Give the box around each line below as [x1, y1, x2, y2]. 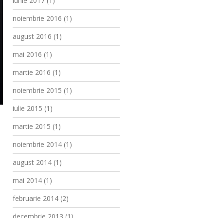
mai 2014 [13, 176, 42, 185]
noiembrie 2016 [13, 14, 62, 23]
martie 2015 [13, 122, 51, 131]
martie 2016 [13, 68, 51, 77]
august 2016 [13, 32, 52, 41]
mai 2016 [13, 50, 42, 59]
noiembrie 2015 [13, 86, 62, 95]
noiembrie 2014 [13, 140, 62, 149]
